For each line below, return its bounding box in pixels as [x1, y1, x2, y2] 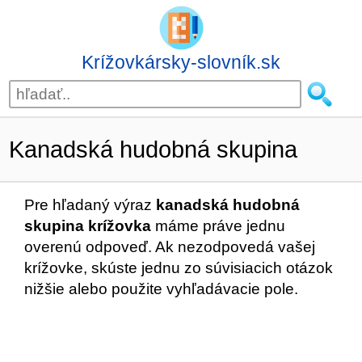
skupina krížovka [24, 217, 151, 234]
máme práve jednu [151, 217, 285, 234]
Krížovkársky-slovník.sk [82, 52, 280, 73]
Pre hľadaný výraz [24, 196, 156, 213]
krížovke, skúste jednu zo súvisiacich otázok [24, 259, 333, 276]
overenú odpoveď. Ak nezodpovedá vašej [24, 238, 315, 255]
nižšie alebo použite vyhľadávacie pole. [24, 280, 298, 297]
